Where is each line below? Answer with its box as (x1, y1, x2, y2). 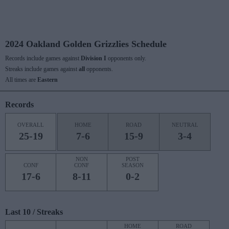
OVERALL (17, 122, 44, 128)
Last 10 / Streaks (5, 208, 63, 216)
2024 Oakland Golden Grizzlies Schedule (5, 39, 167, 49)
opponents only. (106, 55, 146, 62)
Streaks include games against (5, 65, 79, 73)
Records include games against (5, 55, 81, 62)
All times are (5, 76, 37, 83)
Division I (81, 55, 106, 62)
